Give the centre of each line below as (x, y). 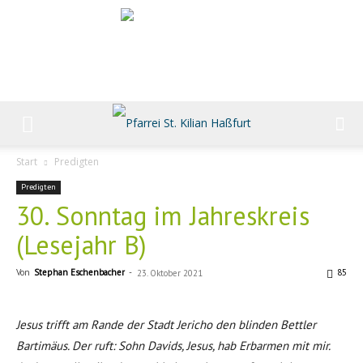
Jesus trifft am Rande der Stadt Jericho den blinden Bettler (166, 325)
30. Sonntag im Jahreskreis (163, 216)
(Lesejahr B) (81, 245)
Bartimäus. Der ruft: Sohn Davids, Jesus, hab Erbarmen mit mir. (173, 346)
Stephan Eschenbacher (79, 272)
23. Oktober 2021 (170, 273)
